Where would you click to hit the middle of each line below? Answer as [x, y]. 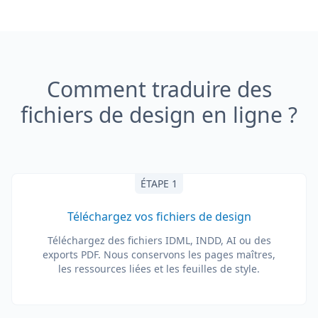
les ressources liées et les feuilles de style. [159, 269]
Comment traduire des [159, 89]
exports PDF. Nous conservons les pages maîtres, [159, 254]
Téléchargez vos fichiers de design [159, 216]
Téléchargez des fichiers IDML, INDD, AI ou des [159, 240]
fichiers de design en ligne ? [159, 115]
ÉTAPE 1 [159, 183]
